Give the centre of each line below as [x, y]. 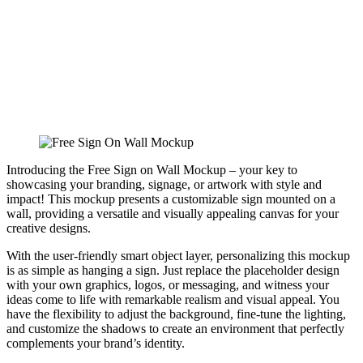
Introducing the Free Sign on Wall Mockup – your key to [152, 169]
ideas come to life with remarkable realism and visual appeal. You [173, 299]
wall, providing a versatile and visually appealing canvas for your [173, 213]
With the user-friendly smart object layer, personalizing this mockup [178, 255]
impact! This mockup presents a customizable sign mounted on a [171, 199]
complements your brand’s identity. [96, 343]
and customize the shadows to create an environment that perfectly [175, 328]
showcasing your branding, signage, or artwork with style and [164, 184]
